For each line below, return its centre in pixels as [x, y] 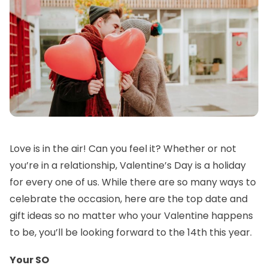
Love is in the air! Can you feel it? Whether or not [123, 148]
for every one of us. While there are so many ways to [133, 182]
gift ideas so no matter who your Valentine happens [131, 215]
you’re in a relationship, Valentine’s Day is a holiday [128, 165]
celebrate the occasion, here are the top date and [129, 199]
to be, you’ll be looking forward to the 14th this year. [131, 232]
